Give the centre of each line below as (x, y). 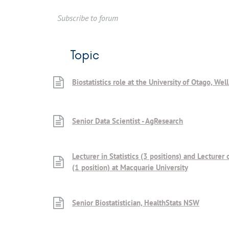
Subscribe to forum (88, 18)
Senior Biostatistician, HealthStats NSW (136, 202)
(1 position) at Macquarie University (130, 167)
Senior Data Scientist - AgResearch (128, 121)
